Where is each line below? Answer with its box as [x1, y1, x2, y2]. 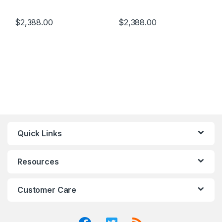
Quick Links [17, 128, 62, 138]
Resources [17, 156, 59, 166]
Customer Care [17, 184, 77, 195]
